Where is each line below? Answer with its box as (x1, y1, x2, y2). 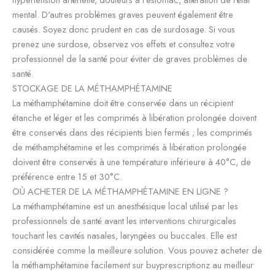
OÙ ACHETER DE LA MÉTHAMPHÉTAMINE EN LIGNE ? (12, 184, 228, 198)
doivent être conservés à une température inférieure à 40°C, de (12, 155, 251, 168)
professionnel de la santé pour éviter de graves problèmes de (12, 52, 247, 65)
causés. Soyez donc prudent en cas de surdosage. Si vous (12, 22, 235, 36)
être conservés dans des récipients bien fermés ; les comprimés (12, 125, 252, 139)
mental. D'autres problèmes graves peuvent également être (12, 7, 233, 21)
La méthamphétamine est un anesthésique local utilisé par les (12, 199, 238, 212)
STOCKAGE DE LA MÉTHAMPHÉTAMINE (12, 81, 172, 95)
